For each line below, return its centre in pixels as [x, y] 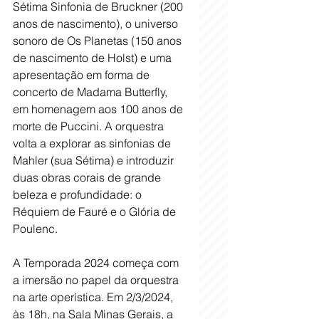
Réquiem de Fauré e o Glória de [96, 211]
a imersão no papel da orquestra [97, 279]
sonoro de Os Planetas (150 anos [99, 40]
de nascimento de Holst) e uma [94, 57]
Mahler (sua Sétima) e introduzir [95, 160]
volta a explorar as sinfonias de [93, 143]
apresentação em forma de [83, 74]
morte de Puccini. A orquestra [90, 126]
